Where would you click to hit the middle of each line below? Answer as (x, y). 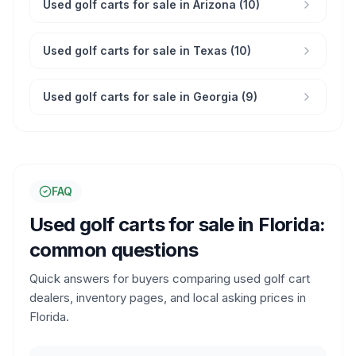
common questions (114, 250)
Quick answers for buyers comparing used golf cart (170, 279)
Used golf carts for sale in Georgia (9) (150, 97)
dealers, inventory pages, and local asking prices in (168, 298)
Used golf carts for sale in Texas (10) (147, 50)
